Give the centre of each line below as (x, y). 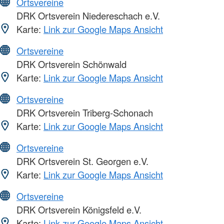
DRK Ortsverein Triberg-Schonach (83, 113)
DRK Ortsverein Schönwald (70, 64)
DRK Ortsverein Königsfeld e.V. (78, 210)
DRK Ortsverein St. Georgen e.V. (81, 161)
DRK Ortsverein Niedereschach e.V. (87, 16)
